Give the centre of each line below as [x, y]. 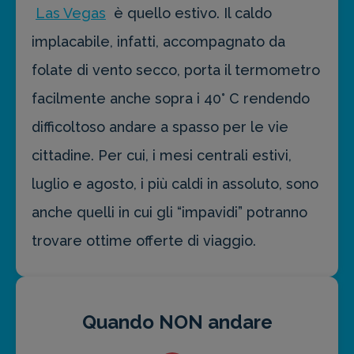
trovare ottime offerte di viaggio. [144, 241]
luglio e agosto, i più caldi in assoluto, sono [175, 184]
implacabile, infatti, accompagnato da [158, 42]
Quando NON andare [177, 322]
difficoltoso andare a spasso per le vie [160, 127]
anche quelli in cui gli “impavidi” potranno [169, 213]
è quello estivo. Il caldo [191, 13]
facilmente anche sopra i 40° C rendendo [171, 99]
